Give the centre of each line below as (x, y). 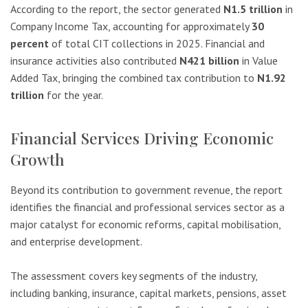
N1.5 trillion (253, 9)
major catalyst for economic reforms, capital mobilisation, (145, 224)
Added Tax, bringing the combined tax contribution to (134, 77)
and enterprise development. (76, 241)
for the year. (74, 95)
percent (30, 43)
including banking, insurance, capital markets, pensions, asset (148, 293)
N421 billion (209, 60)
